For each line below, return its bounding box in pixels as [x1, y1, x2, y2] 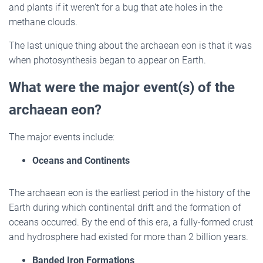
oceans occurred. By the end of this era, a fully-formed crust [9, 216, 253, 228]
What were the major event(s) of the [9, 79, 235, 96]
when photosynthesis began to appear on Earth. [9, 54, 206, 66]
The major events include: [9, 131, 114, 143]
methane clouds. [9, 16, 77, 28]
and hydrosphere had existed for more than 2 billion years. [9, 231, 248, 242]
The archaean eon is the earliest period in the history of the [9, 187, 250, 198]
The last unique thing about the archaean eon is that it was [9, 39, 252, 51]
